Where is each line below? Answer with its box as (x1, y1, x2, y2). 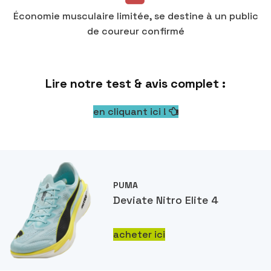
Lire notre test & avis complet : (45, 76, 226, 92)
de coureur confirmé (87, 25, 184, 38)
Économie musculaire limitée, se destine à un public (13, 10, 258, 23)
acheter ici (113, 228, 166, 241)
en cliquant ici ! (93, 105, 169, 119)
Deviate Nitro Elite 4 (113, 193, 219, 207)
